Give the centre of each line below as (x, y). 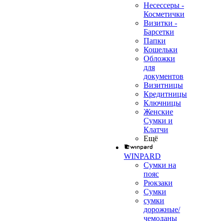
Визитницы (163, 85)
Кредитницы (165, 94)
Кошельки (161, 50)
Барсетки (159, 32)
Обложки (159, 58)
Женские (158, 112)
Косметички (164, 14)
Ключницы (162, 103)
